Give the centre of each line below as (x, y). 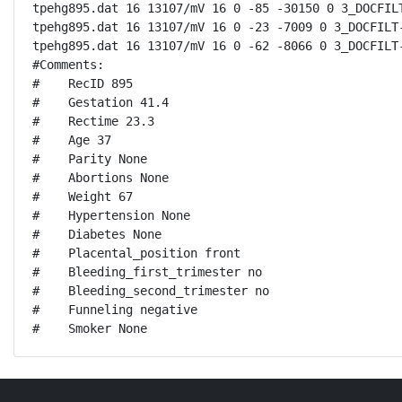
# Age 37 (72, 140)
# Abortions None (100, 178)
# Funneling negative (115, 310)
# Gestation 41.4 (100, 102)
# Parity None (90, 159)
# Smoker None (90, 328)
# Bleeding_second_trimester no (151, 291)
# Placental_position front (136, 253)
